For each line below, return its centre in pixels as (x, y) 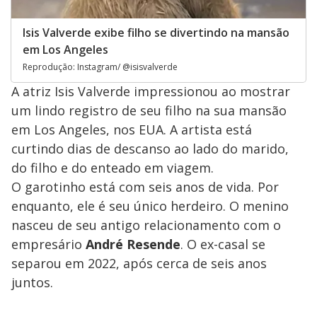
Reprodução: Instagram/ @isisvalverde (100, 67)
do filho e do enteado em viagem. (113, 167)
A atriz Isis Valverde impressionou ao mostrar (151, 91)
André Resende (133, 244)
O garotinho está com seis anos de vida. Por (145, 186)
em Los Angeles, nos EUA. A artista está (132, 129)
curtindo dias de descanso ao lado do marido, (150, 148)
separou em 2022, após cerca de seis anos (139, 263)
